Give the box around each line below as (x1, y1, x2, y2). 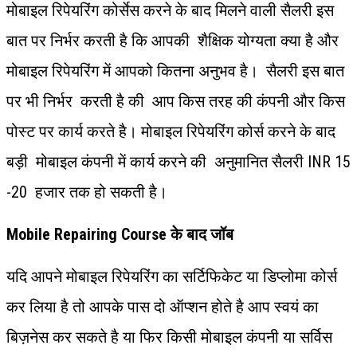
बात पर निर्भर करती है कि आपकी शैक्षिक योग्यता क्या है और (6, 30, 339, 50)
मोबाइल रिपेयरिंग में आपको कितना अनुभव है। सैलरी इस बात (6, 61, 344, 80)
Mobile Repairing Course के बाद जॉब (6, 224, 233, 244)
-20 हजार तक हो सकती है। (6, 182, 167, 202)
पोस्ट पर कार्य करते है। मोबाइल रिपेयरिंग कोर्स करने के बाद (6, 121, 335, 141)
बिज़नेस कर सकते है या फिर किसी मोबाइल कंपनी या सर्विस (6, 327, 332, 347)
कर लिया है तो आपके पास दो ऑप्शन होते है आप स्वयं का (6, 296, 319, 316)
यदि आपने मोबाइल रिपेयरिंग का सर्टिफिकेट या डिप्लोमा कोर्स (6, 266, 337, 286)
